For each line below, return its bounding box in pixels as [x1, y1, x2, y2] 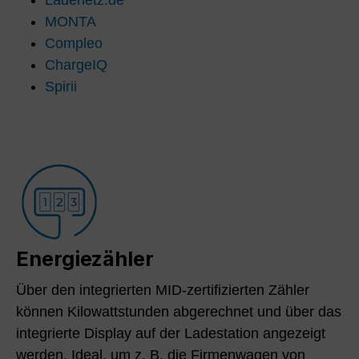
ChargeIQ [45, 56, 107, 73]
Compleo [45, 34, 103, 51]
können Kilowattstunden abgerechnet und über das [16, 303, 341, 320]
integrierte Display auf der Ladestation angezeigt [16, 325, 325, 341]
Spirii [45, 78, 77, 95]
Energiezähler [16, 246, 154, 271]
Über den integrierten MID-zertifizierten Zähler [16, 281, 309, 298]
